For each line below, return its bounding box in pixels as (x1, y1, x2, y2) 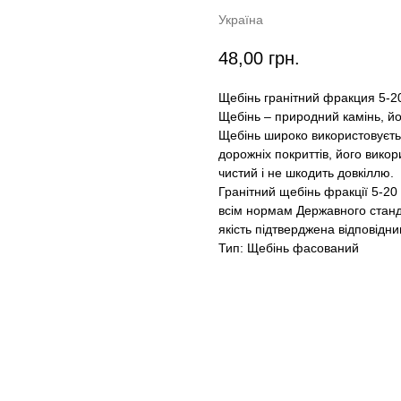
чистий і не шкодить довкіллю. (218, 166, 394, 181)
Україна (218, 13, 263, 27)
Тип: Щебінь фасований (218, 241, 359, 256)
